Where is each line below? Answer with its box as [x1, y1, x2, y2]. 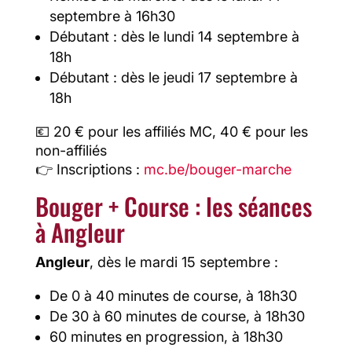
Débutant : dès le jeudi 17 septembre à [49, 69, 298, 86]
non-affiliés [35, 142, 107, 159]
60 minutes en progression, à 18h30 [49, 328, 283, 346]
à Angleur [35, 214, 125, 251]
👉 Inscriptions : [35, 161, 144, 178]
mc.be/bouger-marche [143, 161, 291, 178]
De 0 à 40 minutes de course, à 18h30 [49, 288, 297, 305]
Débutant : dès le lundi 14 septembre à [49, 28, 299, 46]
